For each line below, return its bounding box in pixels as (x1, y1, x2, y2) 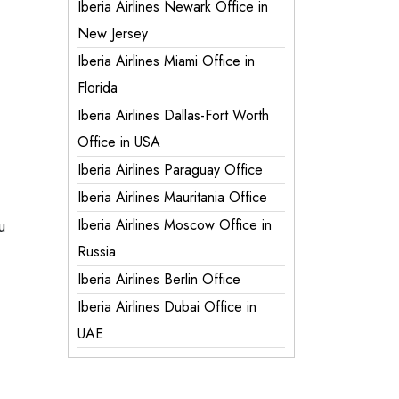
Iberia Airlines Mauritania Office (77, 187, 267, 208)
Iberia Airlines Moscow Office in (77, 215, 272, 235)
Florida (77, 77, 118, 98)
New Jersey (77, 23, 148, 44)
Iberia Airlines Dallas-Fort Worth (77, 105, 269, 126)
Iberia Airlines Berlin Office (77, 269, 240, 289)
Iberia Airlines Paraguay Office (77, 159, 263, 180)
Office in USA (77, 132, 160, 152)
